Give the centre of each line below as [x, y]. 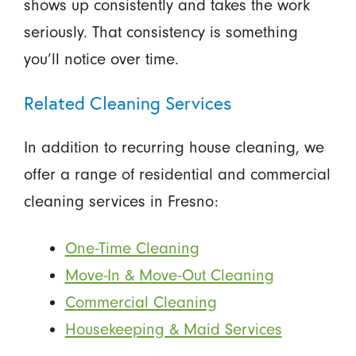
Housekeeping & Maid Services [173, 329]
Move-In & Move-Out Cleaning [169, 275]
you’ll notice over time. [101, 59]
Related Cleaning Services [127, 103]
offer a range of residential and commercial [177, 174]
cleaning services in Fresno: [121, 201]
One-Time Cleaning [132, 248]
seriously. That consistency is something [161, 32]
